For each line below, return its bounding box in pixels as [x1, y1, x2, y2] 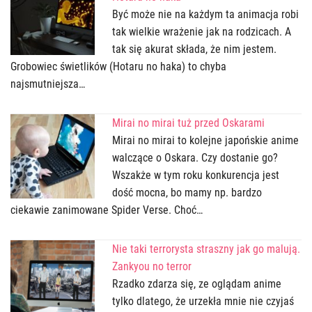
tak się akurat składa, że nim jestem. [112, 42, 277, 56]
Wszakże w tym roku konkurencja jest [112, 168, 280, 182]
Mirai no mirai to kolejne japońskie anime [112, 133, 299, 147]
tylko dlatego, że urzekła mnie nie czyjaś [112, 294, 295, 308]
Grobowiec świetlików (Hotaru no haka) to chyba [10, 59, 226, 73]
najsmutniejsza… [10, 77, 85, 91]
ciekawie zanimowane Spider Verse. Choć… [10, 203, 203, 217]
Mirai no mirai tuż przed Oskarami [112, 116, 265, 130]
